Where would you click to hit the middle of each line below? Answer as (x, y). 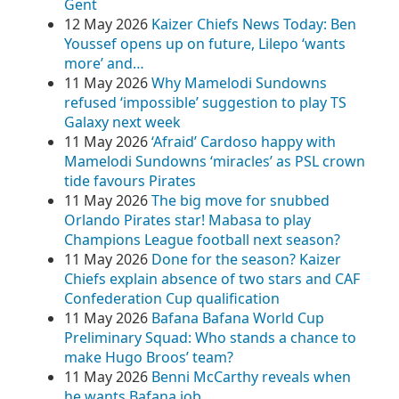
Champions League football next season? (202, 240)
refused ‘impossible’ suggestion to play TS (205, 102)
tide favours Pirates (130, 181)
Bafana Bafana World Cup (238, 318)
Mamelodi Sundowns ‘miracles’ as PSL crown (215, 161)
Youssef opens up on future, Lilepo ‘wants (205, 44)
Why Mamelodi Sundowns (239, 83)
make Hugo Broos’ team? (149, 357)
